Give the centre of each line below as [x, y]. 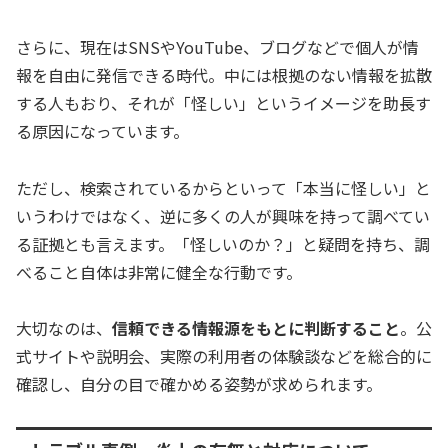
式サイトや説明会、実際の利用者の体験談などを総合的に [224, 356]
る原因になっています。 [102, 130]
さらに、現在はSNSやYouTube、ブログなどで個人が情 [217, 46]
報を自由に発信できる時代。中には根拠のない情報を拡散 [224, 74]
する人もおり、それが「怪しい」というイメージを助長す [223, 102]
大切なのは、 [64, 328]
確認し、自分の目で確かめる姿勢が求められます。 [199, 384]
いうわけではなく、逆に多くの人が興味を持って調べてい [223, 215]
